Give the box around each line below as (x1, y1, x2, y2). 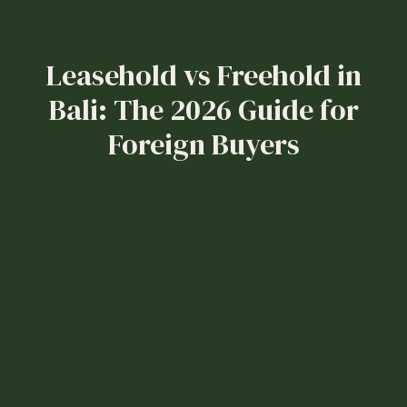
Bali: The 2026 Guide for (48, 89, 359, 130)
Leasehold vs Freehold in (45, 55, 362, 95)
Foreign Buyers (107, 124, 300, 164)
